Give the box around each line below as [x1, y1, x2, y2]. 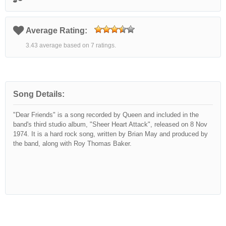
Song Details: [13, 90, 65, 98]
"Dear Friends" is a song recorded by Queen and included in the [13, 111, 199, 119]
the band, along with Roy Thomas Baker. [13, 140, 132, 147]
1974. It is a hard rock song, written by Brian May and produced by [13, 130, 208, 138]
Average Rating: [26, 26, 89, 35]
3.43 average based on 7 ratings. [26, 42, 116, 49]
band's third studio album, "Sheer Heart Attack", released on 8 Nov [13, 121, 207, 128]
